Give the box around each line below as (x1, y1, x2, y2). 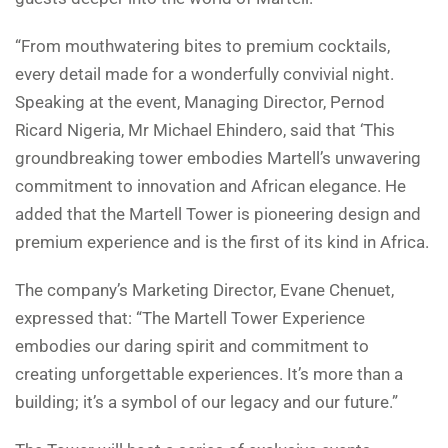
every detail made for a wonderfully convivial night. (15, 64, 394, 85)
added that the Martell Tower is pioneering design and (15, 204, 421, 225)
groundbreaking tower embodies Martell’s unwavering (15, 148, 421, 169)
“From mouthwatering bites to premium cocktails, (15, 36, 390, 57)
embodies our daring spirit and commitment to (15, 336, 369, 357)
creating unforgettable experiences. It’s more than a (15, 364, 403, 385)
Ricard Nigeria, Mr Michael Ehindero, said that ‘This (15, 120, 395, 141)
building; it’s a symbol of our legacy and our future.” (15, 392, 398, 413)
